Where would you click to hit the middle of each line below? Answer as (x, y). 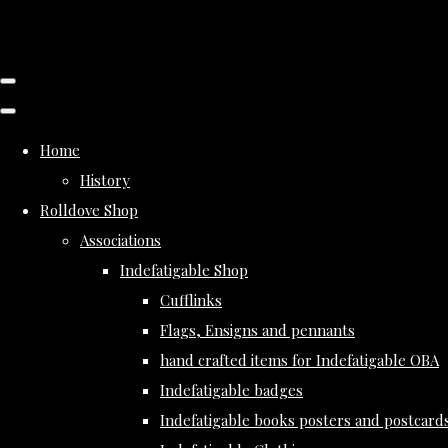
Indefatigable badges (231, 390)
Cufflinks (191, 300)
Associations (120, 240)
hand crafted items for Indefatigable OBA (299, 360)
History (105, 180)
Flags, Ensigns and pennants (257, 330)
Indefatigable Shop (184, 270)
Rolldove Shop (89, 210)
